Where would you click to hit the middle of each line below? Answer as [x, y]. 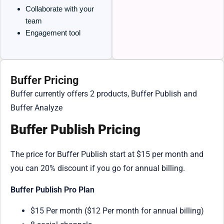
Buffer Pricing [45, 80]
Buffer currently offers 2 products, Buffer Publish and [104, 93]
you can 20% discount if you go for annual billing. [98, 168]
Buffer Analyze [36, 107]
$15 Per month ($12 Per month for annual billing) [117, 211]
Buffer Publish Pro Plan [52, 189]
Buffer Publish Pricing [75, 130]
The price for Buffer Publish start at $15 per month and [107, 154]
